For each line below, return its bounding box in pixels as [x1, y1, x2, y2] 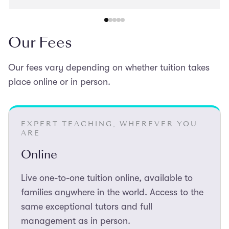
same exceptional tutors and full [21, 201, 152, 212]
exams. [18, 12, 42, 22]
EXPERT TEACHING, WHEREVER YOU [21, 119, 198, 129]
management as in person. [21, 216, 130, 226]
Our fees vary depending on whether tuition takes [8, 62, 210, 73]
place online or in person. [8, 77, 110, 87]
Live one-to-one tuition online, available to [21, 173, 193, 184]
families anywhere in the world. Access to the [21, 187, 203, 198]
